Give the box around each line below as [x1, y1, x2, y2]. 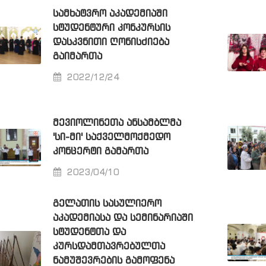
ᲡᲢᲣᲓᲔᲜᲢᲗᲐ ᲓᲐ [52, 227, 126, 237]
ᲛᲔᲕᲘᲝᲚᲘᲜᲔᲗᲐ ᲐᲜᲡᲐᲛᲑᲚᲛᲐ [52, 118, 181, 128]
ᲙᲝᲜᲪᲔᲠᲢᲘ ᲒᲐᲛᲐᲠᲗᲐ [52, 146, 148, 157]
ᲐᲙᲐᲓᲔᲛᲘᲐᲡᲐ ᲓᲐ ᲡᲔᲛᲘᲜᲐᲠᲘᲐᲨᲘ [52, 213, 193, 223]
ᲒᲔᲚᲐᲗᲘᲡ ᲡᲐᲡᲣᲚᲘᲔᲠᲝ [52, 198, 161, 209]
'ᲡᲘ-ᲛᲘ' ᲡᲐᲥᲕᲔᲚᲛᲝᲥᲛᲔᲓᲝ [52, 132, 170, 142]
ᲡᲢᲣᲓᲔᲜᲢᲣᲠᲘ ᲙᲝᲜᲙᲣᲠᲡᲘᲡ [52, 23, 170, 33]
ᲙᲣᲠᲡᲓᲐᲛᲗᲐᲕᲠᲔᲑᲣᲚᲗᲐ [52, 241, 165, 252]
